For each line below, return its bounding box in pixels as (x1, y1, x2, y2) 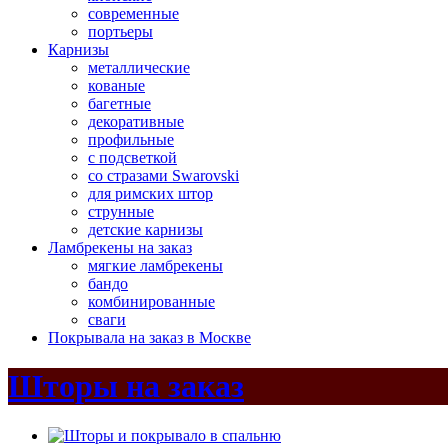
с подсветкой (88, 149, 177, 166)
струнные (88, 203, 154, 220)
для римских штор (88, 185, 213, 202)
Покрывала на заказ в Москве (48, 329, 251, 346)
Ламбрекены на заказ (48, 239, 192, 256)
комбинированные (88, 293, 215, 310)
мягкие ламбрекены (88, 257, 223, 274)
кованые (88, 77, 145, 94)
